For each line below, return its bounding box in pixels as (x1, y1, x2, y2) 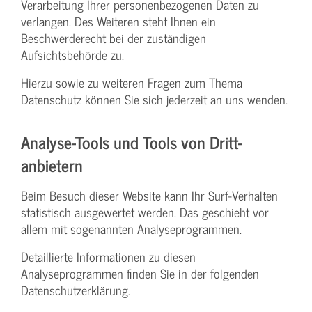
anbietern (21, 150, 83, 178)
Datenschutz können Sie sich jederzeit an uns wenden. (21, 88, 288, 109)
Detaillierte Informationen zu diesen (21, 246, 196, 267)
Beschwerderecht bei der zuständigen (21, 27, 206, 48)
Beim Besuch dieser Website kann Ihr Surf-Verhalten (21, 185, 278, 205)
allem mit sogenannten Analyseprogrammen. (21, 218, 242, 239)
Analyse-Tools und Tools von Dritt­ (21, 127, 243, 155)
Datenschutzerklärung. (21, 279, 130, 300)
